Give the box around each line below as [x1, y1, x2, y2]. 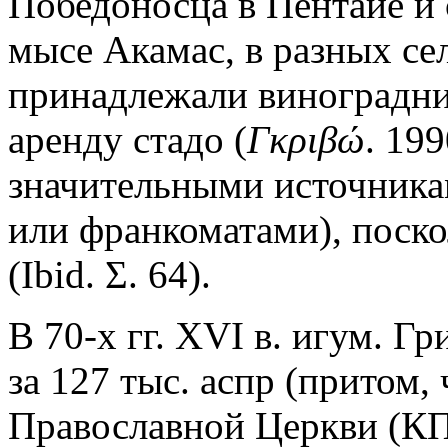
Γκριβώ [247, 118, 365, 162]
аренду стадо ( [8, 118, 247, 162]
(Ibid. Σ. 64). [8, 253, 211, 297]
